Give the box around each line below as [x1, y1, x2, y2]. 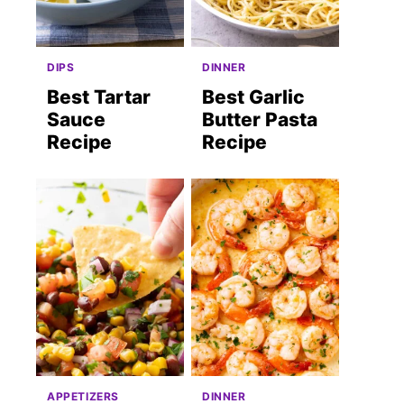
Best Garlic [202, 86, 305, 109]
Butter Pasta [202, 108, 317, 132]
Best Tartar [47, 86, 151, 109]
